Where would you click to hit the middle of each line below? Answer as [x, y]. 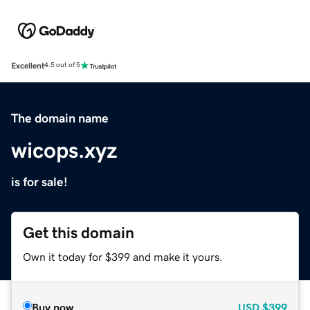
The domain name [60, 118]
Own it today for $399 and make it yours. [123, 256]
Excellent [28, 65]
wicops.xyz [64, 150]
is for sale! [39, 182]
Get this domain [79, 232]
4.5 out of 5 [62, 65]
